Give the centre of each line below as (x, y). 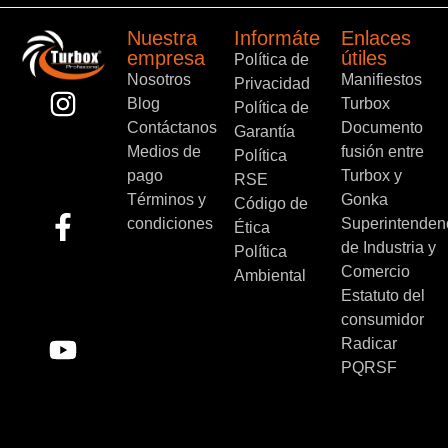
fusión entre (382, 152)
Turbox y (371, 176)
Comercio (375, 272)
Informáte (277, 38)
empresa (166, 58)
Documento (382, 128)
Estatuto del (383, 296)
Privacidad (272, 84)
